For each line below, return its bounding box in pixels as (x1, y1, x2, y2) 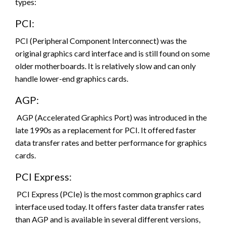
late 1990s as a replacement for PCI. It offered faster (15, 125, 196, 135)
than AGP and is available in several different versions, (15, 214, 200, 224)
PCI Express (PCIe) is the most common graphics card (15, 189, 201, 199)
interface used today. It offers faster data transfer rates (15, 202, 204, 212)
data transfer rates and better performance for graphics (15, 138, 207, 148)
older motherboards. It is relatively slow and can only (15, 61, 196, 71)
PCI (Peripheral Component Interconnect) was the (15, 36, 187, 46)
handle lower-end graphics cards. (15, 74, 128, 84)
